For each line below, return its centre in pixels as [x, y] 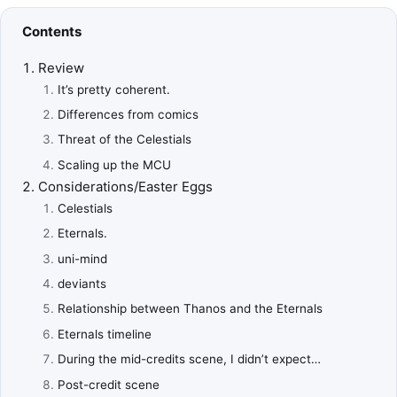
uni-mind [82, 258]
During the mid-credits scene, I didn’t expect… [189, 359]
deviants [82, 283]
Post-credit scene [108, 384]
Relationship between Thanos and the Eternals [190, 309]
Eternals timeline [104, 334]
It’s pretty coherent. [113, 89]
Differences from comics [128, 114]
